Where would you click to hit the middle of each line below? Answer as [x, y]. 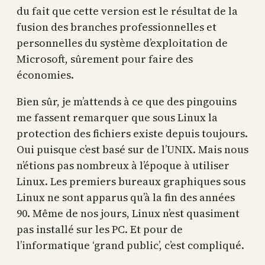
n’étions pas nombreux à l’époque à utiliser [123, 165]
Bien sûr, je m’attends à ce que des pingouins [127, 101]
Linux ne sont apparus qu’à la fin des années [126, 197]
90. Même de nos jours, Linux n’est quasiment [128, 213]
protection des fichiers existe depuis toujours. [132, 133]
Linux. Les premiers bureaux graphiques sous [131, 181]
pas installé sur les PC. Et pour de [100, 229]
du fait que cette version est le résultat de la [127, 11]
